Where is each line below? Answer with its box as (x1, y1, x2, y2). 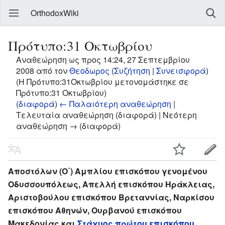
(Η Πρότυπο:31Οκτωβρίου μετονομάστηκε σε (16, 76, 189, 87)
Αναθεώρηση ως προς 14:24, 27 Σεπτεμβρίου (16, 54, 190, 65)
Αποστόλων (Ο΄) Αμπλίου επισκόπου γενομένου (8, 165, 207, 177)
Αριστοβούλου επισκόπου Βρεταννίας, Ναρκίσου (8, 191, 214, 203)
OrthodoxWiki (31, 7, 79, 19)
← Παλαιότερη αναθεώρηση (59, 98, 171, 109)
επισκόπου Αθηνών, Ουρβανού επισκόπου (8, 204, 182, 216)
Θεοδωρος (69, 65, 109, 76)
